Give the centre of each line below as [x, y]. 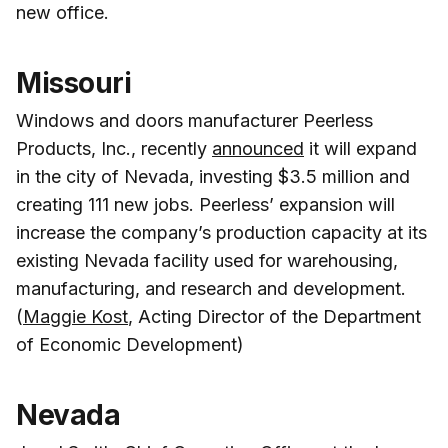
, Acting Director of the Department [274, 316]
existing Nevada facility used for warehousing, [207, 260]
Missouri [73, 82]
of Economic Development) [130, 344]
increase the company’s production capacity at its [221, 232]
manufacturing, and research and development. [211, 288]
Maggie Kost [75, 316]
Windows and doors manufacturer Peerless [194, 120]
